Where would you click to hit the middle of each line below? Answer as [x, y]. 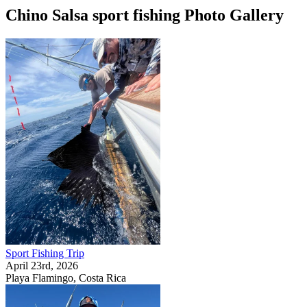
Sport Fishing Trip [45, 253]
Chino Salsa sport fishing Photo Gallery [145, 15]
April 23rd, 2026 [42, 265]
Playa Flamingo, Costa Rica [66, 278]
